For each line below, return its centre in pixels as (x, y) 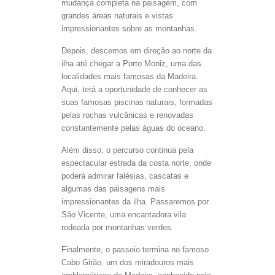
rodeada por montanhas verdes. (118, 228)
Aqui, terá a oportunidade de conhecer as (134, 90)
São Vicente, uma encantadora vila (124, 215)
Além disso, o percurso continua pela (127, 150)
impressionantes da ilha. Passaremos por (135, 202)
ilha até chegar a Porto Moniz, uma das (131, 64)
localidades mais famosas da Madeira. (130, 77)
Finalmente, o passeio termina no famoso (135, 250)
